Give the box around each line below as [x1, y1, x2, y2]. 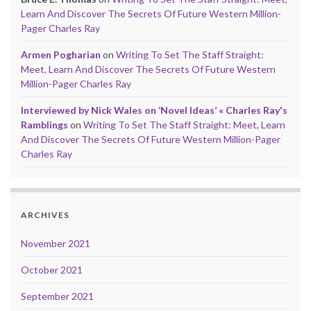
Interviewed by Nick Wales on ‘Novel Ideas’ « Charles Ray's [21, 103, 287, 116]
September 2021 [21, 289, 94, 302]
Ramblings [21, 118, 68, 131]
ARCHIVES [21, 209, 69, 220]
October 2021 [21, 263, 83, 276]
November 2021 [21, 237, 90, 249]
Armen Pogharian [21, 48, 101, 60]
